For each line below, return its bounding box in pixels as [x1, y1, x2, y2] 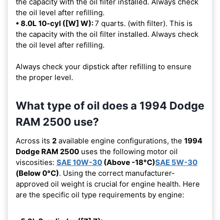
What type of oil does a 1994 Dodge [16, 99, 204, 112]
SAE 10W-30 [56, 157, 102, 167]
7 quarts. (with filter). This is [95, 18, 192, 28]
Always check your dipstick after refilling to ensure [16, 61, 192, 71]
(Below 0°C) [16, 168, 59, 178]
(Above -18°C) [102, 157, 155, 167]
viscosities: [16, 157, 56, 167]
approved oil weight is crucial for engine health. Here [16, 179, 200, 189]
